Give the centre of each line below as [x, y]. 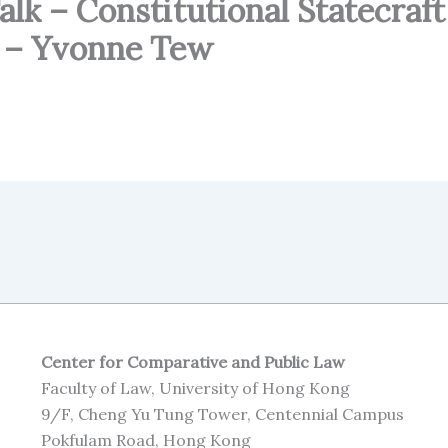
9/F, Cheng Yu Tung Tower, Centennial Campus [222, 414]
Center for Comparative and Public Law [192, 362]
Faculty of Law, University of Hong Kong [195, 388]
